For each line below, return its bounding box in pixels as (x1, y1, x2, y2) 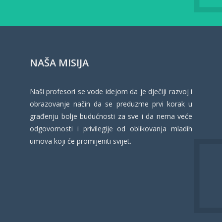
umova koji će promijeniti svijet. (30, 136, 131, 146)
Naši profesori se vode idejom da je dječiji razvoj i (30, 86, 192, 96)
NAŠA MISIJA (30, 55, 89, 69)
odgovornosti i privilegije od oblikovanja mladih (30, 123, 192, 133)
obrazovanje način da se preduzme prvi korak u (30, 99, 192, 109)
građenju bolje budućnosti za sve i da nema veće (30, 111, 192, 121)
